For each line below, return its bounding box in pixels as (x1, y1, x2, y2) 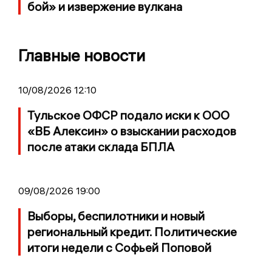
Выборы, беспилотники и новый (27, 208, 205, 223)
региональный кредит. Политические (27, 223, 237, 239)
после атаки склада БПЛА (27, 138, 174, 154)
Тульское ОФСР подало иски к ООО (27, 107, 229, 123)
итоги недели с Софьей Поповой (27, 239, 211, 255)
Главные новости (18, 45, 145, 66)
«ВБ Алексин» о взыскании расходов (27, 123, 236, 138)
